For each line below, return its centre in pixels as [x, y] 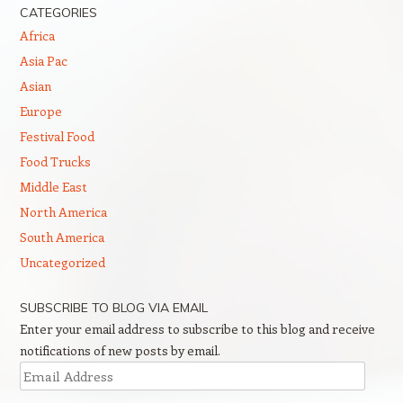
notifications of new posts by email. [120, 350]
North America [63, 212]
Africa [37, 36]
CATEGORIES [58, 13]
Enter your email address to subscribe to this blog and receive [197, 329]
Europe [40, 111]
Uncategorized [62, 262]
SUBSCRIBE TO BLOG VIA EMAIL [113, 308]
